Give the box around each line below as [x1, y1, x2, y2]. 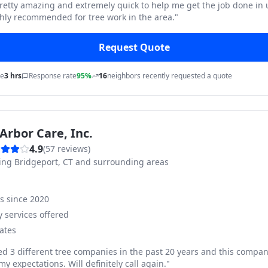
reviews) [55, 143, 90, 154]
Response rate [29, 71, 77, 81]
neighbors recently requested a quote [107, 71, 232, 81]
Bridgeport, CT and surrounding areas [14, 156, 169, 167]
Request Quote [98, 41, 170, 54]
